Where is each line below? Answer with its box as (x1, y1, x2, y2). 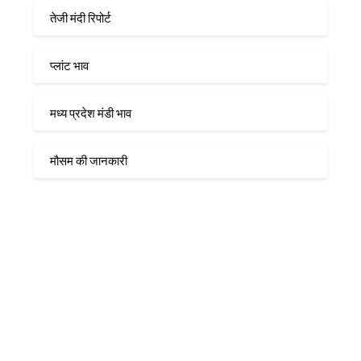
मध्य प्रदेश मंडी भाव (50, 106, 132, 121)
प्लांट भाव (50, 58, 89, 73)
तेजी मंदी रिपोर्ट (50, 10, 112, 26)
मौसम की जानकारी (50, 153, 128, 168)
